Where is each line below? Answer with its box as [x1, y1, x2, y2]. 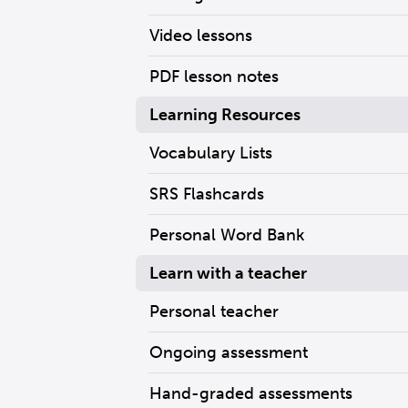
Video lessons [148, 25, 252, 46]
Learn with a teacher [148, 263, 307, 283]
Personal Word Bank [148, 225, 304, 245]
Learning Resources [148, 105, 301, 125]
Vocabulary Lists [148, 143, 272, 163]
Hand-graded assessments [148, 383, 352, 403]
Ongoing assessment [148, 342, 308, 362]
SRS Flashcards [148, 184, 264, 204]
